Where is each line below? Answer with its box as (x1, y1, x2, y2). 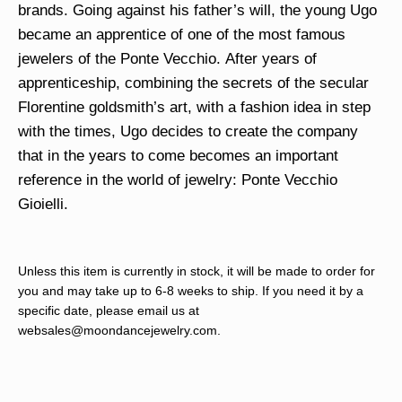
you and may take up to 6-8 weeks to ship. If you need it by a (18, 284, 363, 298)
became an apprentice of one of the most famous (18, 25, 345, 43)
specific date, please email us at (18, 303, 199, 318)
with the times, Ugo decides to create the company (18, 122, 358, 140)
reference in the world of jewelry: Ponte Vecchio (18, 170, 337, 188)
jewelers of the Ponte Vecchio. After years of (18, 49, 317, 67)
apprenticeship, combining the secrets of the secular (18, 74, 369, 92)
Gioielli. (18, 195, 68, 213)
